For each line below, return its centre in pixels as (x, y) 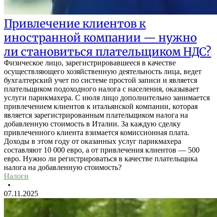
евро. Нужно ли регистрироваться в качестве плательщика (101, 159)
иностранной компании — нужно (100, 38)
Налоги (16, 176)
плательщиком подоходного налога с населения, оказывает (101, 89)
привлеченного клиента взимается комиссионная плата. (97, 133)
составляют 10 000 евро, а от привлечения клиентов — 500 (102, 150)
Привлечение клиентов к (75, 24)
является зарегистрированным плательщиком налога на (96, 115)
